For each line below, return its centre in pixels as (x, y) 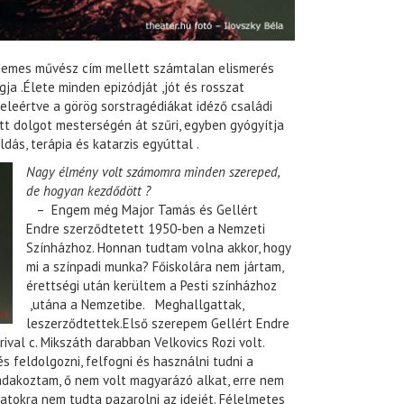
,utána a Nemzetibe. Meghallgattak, (135, 305)
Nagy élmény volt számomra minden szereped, (153, 172)
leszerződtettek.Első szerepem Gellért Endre (158, 324)
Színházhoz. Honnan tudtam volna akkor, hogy (158, 248)
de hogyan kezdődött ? (88, 191)
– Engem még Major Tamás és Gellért (142, 210)
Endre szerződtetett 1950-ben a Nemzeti (146, 229)
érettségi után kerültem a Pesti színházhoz (151, 286)
